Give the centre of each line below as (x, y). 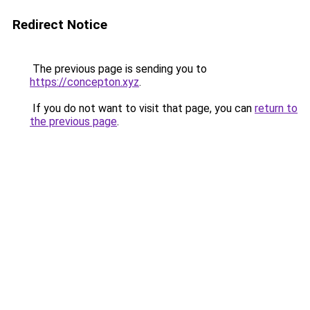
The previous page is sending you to (118, 69)
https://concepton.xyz (84, 82)
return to (276, 108)
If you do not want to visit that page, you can (142, 108)
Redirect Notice (60, 25)
